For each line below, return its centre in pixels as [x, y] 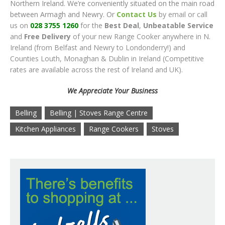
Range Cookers [114, 129]
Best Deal [122, 25]
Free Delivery [47, 36]
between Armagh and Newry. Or [62, 14]
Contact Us [137, 14]
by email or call [182, 14]
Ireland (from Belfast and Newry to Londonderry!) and [98, 47]
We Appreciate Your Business [113, 90]
